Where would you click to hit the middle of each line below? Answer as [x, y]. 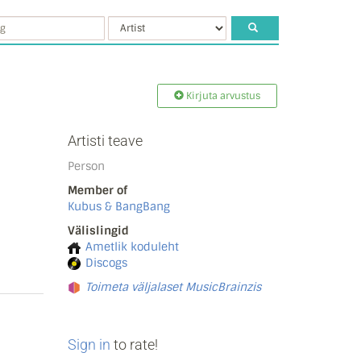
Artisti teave [105, 141]
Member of [97, 190]
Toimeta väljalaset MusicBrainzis [173, 287]
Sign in [89, 344]
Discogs [106, 263]
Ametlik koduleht [132, 247]
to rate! [134, 344]
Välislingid [98, 230]
